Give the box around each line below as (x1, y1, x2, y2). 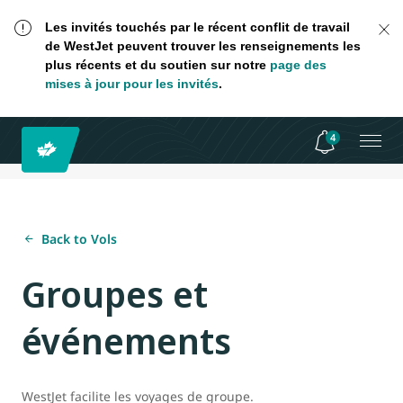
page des (269, 58, 327, 72)
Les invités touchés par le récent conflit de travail (44, 20, 350, 34)
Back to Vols (41, 230, 117, 248)
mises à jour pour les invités (44, 76, 219, 91)
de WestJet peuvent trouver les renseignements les (44, 39, 361, 53)
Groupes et (22, 269, 208, 319)
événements (22, 316, 231, 366)
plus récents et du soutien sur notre (44, 58, 270, 72)
